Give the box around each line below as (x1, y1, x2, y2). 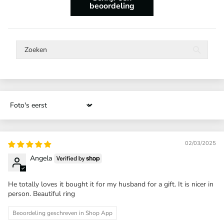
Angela (30, 153, 52, 163)
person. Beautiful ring (8, 189, 75, 199)
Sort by (7, 104, 30, 114)
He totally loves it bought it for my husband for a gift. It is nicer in (8, 179, 213, 189)
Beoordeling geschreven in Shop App (12, 209, 112, 217)
